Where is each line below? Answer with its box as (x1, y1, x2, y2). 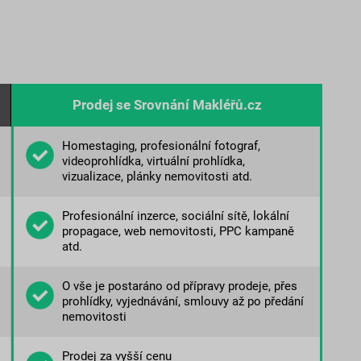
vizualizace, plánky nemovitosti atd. (61, 169, 252, 185)
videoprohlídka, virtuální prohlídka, (61, 154, 245, 169)
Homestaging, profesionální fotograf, (61, 139, 260, 154)
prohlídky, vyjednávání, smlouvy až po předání (61, 294, 304, 309)
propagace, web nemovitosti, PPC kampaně (61, 224, 294, 239)
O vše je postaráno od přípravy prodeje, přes (61, 279, 297, 294)
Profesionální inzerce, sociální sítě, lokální (61, 209, 289, 224)
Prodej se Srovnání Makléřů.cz (72, 97, 262, 114)
